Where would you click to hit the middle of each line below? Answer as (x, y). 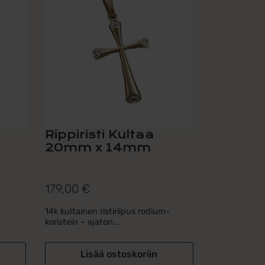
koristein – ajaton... (82, 222)
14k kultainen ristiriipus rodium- (107, 211)
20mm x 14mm (98, 148)
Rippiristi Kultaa (99, 135)
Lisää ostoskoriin (119, 254)
